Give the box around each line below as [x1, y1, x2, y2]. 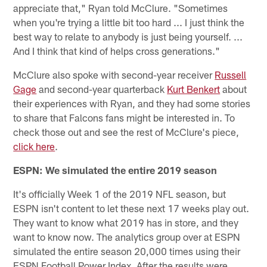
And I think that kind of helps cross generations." [13, 44, 221, 57]
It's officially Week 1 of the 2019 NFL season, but [13, 187, 226, 200]
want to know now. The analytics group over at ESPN [13, 230, 241, 243]
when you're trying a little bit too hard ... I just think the [13, 15, 245, 28]
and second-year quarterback [36, 82, 167, 95]
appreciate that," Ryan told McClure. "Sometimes [13, 1, 228, 14]
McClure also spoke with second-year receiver [13, 68, 215, 80]
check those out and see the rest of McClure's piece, [13, 125, 240, 138]
